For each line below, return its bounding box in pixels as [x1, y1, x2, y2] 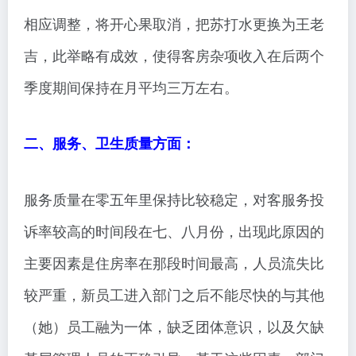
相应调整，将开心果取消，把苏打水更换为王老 [24, 13, 324, 34]
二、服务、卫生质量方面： [24, 133, 195, 154]
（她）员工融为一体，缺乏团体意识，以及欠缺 [24, 315, 324, 337]
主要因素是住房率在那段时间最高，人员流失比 [24, 252, 324, 273]
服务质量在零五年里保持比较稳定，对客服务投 [24, 188, 324, 210]
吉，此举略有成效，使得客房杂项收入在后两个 [24, 44, 324, 66]
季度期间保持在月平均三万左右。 [24, 76, 238, 98]
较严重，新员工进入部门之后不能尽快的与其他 [24, 284, 324, 305]
